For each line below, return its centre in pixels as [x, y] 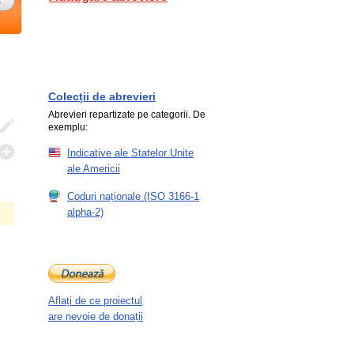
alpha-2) [85, 212]
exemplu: [68, 127]
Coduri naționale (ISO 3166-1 [133, 196]
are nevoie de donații [96, 316]
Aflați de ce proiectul [95, 301]
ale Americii [94, 169]
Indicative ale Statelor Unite [130, 153]
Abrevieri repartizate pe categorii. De [127, 115]
